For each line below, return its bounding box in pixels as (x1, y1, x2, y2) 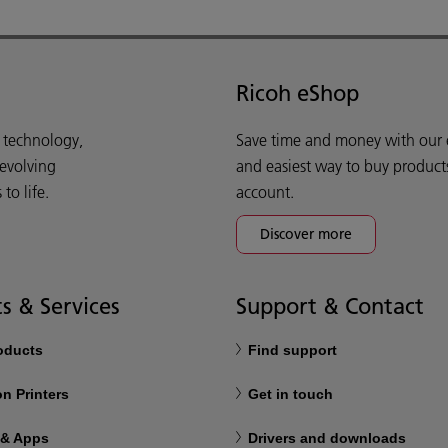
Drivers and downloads (248, 430, 406, 446)
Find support (248, 342, 337, 358)
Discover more (260, 225, 352, 243)
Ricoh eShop (236, 79, 359, 107)
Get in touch (248, 386, 333, 402)
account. (236, 182, 294, 202)
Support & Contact (236, 292, 424, 320)
